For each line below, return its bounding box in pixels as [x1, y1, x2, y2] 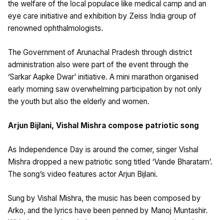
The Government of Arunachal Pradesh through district [8, 47, 192, 57]
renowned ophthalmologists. [8, 23, 103, 33]
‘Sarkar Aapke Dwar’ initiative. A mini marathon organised [8, 72, 198, 82]
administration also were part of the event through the [8, 59, 189, 69]
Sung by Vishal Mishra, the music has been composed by [8, 193, 201, 203]
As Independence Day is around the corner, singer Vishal [8, 144, 198, 154]
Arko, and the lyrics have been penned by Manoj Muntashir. [8, 205, 208, 215]
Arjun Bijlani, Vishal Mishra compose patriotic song [8, 120, 199, 130]
